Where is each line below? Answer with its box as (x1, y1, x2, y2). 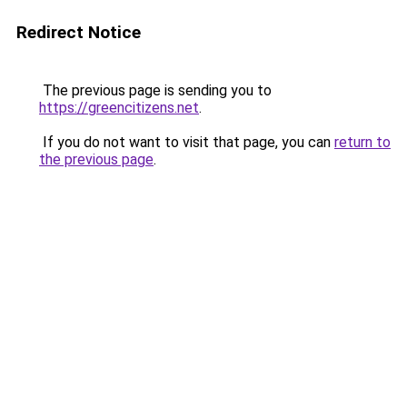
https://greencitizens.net (39, 99, 199, 116)
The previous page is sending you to (39, 82, 272, 99)
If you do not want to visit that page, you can (39, 134, 334, 151)
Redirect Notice (16, 22, 141, 43)
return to (334, 134, 391, 151)
